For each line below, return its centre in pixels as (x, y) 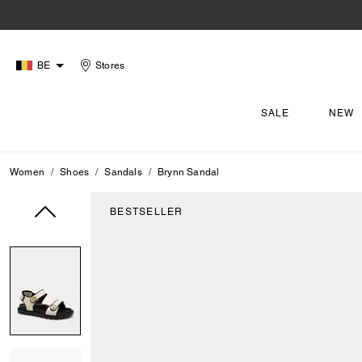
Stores (110, 65)
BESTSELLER (147, 212)
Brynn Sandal (189, 172)
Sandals (123, 172)
